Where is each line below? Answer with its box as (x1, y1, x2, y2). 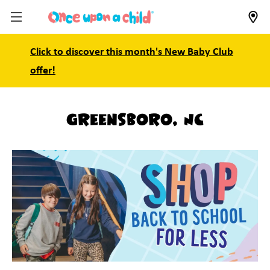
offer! (30, 65, 55, 77)
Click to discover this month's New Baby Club (30, 46, 233, 58)
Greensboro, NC (66, 112, 204, 129)
